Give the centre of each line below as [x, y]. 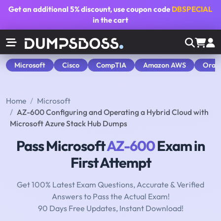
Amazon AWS [165, 65]
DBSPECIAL [192, 9]
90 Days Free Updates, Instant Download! [110, 208]
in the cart [110, 20]
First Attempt [110, 163]
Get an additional [39, 9]
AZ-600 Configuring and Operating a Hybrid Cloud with [113, 112]
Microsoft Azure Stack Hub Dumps [69, 124]
